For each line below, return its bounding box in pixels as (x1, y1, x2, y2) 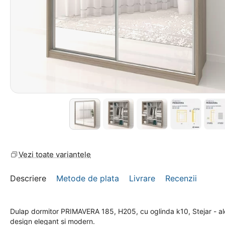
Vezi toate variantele (19, 150, 91, 159)
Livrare (129, 173, 155, 183)
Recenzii (165, 173, 197, 183)
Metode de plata (56, 173, 119, 183)
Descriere (10, 173, 46, 183)
